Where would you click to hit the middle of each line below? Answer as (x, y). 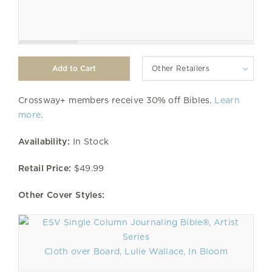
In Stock (89, 141)
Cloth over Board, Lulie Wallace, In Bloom (136, 251)
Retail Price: (45, 168)
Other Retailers (181, 68)
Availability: (44, 141)
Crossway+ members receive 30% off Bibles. (117, 100)
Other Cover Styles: (62, 195)
